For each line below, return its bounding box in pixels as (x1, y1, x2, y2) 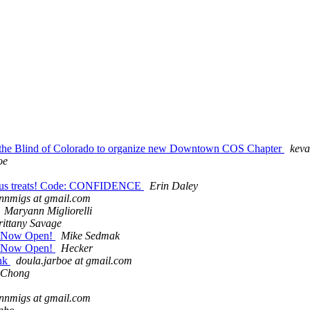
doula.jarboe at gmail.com (16, 255, 132, 267)
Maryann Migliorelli (4, 205, 92, 217)
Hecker (61, 242, 93, 255)
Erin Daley (149, 180, 198, 192)
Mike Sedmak (61, 230, 120, 242)
